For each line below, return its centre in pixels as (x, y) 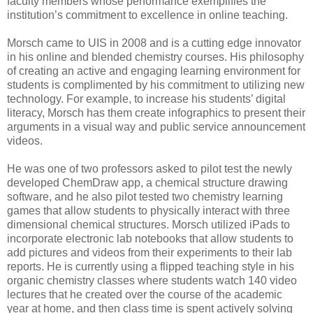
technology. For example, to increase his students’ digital (146, 99)
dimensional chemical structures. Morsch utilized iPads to (148, 224)
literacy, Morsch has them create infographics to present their (156, 112)
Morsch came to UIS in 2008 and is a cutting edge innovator (154, 43)
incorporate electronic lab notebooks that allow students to (150, 238)
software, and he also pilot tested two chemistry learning (145, 196)
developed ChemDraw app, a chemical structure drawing (147, 182)
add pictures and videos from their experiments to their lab (150, 252)
